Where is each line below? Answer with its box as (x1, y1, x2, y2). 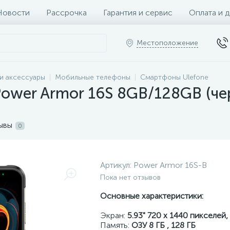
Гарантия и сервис (103, 7, 172, 17)
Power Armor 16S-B (133, 160, 207, 170)
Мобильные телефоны (55, 73, 130, 82)
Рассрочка (46, 7, 87, 17)
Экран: (100, 210, 127, 220)
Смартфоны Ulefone (140, 73, 208, 82)
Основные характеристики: (100, 191, 203, 201)
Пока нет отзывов (100, 173, 161, 182)
